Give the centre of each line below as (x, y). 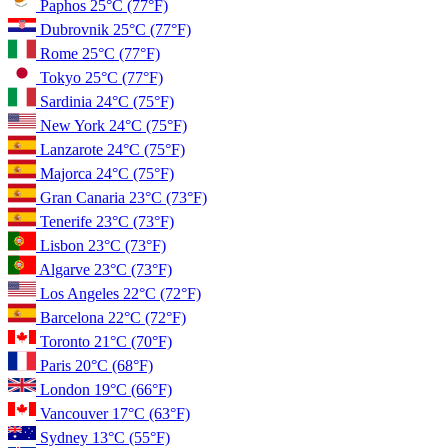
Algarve (66, 269)
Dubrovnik (76, 29)
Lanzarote (73, 149)
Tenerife (68, 221)
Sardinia (68, 101)
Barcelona (74, 317)
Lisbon (64, 245)
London (67, 389)
